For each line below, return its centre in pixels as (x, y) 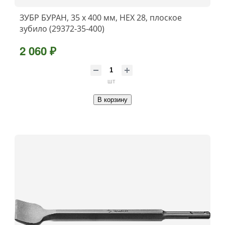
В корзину (113, 100)
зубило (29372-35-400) (62, 29)
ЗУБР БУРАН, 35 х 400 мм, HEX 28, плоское (101, 18)
